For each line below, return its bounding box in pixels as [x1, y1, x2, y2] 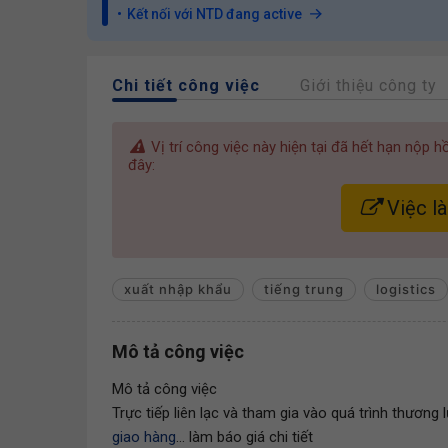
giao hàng [112, 428, 176, 446]
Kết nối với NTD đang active [127, 6, 302, 22]
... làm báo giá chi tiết [176, 428, 313, 446]
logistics [376, 281, 436, 297]
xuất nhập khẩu [124, 281, 232, 297]
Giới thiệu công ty [300, 76, 437, 95]
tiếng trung [264, 281, 344, 297]
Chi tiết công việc [112, 76, 260, 95]
